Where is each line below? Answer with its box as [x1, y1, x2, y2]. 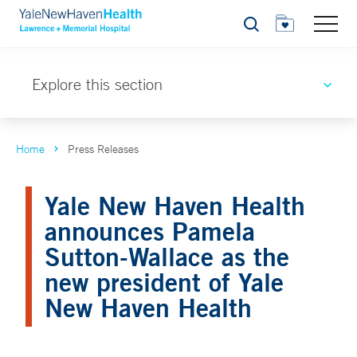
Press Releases [68, 142, 139, 156]
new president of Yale [45, 266, 284, 297]
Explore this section [32, 75, 163, 93]
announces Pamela [45, 215, 255, 246]
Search [242, 22, 278, 35]
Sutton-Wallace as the [45, 241, 289, 272]
